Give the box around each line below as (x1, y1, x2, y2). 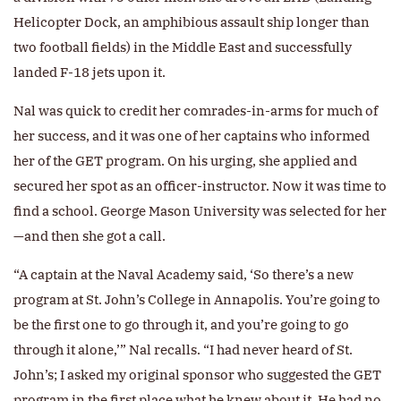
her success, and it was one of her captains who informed (13, 127, 370, 145)
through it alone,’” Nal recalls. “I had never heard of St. (13, 341, 353, 359)
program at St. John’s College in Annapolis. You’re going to (13, 291, 380, 309)
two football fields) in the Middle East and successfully (13, 38, 352, 56)
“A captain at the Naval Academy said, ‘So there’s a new (13, 266, 354, 284)
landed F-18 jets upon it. (13, 64, 166, 81)
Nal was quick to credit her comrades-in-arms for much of (13, 102, 378, 120)
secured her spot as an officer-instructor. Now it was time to (13, 177, 387, 195)
